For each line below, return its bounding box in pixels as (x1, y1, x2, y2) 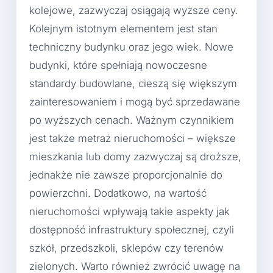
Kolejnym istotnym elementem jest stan (29, 23, 218, 35)
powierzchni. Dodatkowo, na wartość (29, 187, 207, 200)
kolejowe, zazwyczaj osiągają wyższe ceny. (29, 4, 238, 17)
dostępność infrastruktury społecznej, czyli (29, 224, 234, 236)
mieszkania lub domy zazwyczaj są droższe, (29, 151, 241, 163)
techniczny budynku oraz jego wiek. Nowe (29, 41, 233, 54)
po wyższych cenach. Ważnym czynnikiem (29, 114, 234, 127)
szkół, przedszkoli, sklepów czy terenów (29, 242, 224, 255)
